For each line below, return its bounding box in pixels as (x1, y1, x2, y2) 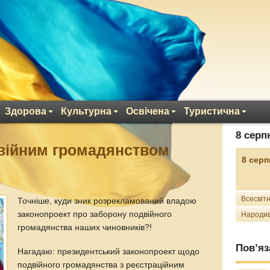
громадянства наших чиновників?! (17, 223, 152, 232)
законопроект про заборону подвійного (17, 210, 172, 219)
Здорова (5, 106, 46, 116)
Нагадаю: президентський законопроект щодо (17, 246, 200, 256)
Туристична (184, 106, 240, 116)
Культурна (61, 106, 111, 116)
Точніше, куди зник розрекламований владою (17, 196, 197, 206)
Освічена (126, 106, 169, 116)
